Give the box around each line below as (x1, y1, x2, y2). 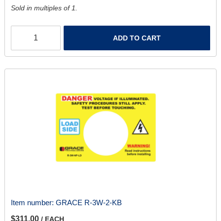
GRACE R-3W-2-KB (55, 198, 122, 207)
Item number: (10, 198, 56, 207)
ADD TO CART (113, 34, 161, 42)
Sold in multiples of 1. (10, 4, 77, 12)
